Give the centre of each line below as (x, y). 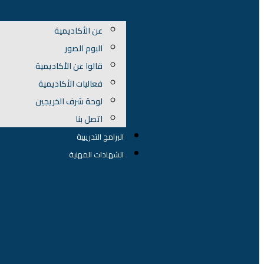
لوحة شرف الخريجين (69, 101)
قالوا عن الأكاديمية (69, 66)
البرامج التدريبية (100, 136)
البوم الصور (84, 48)
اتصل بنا (89, 119)
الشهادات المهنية (97, 154)
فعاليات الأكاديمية (71, 83)
